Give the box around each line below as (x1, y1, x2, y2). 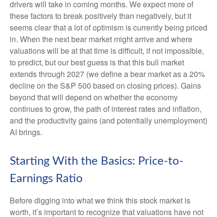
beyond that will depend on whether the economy (10, 92, 178, 103)
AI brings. (10, 126, 42, 138)
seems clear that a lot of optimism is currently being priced (10, 22, 207, 33)
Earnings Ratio (10, 173, 83, 185)
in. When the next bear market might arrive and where (10, 33, 192, 45)
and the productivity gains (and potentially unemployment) (10, 115, 207, 126)
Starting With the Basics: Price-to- (10, 155, 184, 167)
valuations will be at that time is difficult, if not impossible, (10, 45, 204, 56)
